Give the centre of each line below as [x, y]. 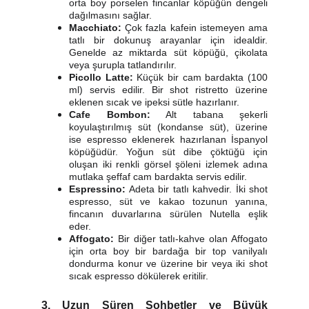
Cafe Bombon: [110, 114]
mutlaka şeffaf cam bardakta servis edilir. [158, 177]
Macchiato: [95, 28]
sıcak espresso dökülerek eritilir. [139, 276]
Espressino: [97, 189]
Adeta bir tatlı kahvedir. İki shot [197, 189]
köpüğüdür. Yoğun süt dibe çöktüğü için [168, 152]
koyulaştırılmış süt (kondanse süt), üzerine [168, 127]
